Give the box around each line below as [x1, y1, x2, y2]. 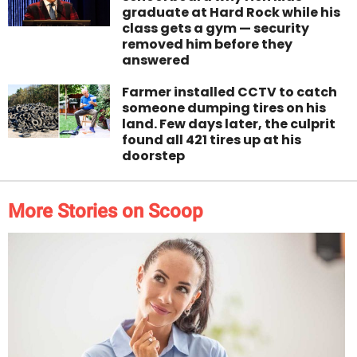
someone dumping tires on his [122, 98, 327, 117]
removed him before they [122, 34, 293, 53]
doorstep [122, 146, 186, 165]
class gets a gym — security [122, 18, 310, 37]
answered [122, 50, 190, 69]
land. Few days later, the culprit [122, 114, 336, 133]
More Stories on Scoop [8, 199, 203, 222]
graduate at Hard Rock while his [122, 2, 341, 22]
